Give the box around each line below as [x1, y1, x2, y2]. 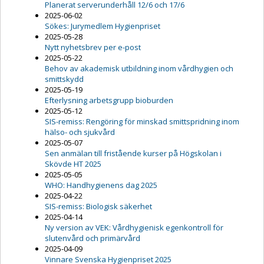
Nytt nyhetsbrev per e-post [45, 42, 141, 53]
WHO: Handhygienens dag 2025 [45, 180, 157, 191]
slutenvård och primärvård [45, 233, 140, 244]
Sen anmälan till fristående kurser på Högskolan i [45, 148, 222, 159]
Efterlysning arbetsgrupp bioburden [45, 95, 173, 106]
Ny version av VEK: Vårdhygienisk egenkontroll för [45, 222, 223, 233]
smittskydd [45, 74, 84, 85]
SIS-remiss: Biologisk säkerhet [45, 201, 152, 212]
